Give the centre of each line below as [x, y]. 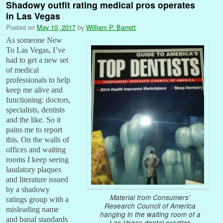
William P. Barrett [111, 27]
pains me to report [34, 129]
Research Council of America [150, 206]
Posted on [21, 27]
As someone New [34, 40]
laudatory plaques [34, 169]
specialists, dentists [35, 110]
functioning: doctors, [38, 100]
